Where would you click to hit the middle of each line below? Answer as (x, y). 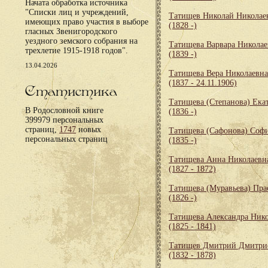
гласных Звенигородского (71, 31)
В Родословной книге (64, 110)
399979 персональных (64, 120)
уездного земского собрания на (81, 41)
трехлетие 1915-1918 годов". (77, 51)
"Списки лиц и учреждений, (77, 12)
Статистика (71, 92)
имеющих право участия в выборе (87, 22)
